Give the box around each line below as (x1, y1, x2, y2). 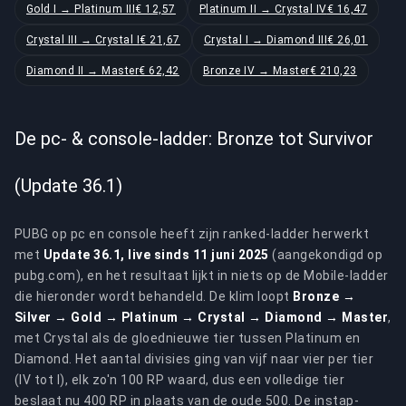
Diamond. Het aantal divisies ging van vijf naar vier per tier (14, 352, 374, 366)
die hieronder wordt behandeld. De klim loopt (14, 289, 294, 304)
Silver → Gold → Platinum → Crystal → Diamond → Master (14, 310, 389, 324)
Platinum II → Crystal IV (198, 3, 327, 15)
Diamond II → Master (26, 64, 140, 77)
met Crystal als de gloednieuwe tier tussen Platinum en (14, 331, 361, 345)
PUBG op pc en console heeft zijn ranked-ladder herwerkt (14, 227, 370, 241)
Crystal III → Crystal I (26, 34, 140, 46)
